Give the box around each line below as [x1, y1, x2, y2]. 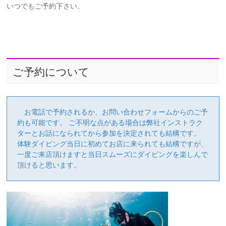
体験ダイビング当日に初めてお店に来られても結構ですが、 [17, 139, 208, 148]
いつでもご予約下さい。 [7, 2, 85, 10]
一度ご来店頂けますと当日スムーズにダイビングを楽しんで [17, 150, 208, 158]
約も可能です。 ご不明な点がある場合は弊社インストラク [17, 118, 203, 127]
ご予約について [13, 66, 90, 78]
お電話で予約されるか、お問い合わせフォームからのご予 [17, 107, 208, 116]
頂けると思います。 [17, 160, 81, 169]
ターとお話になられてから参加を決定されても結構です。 [17, 129, 201, 137]
